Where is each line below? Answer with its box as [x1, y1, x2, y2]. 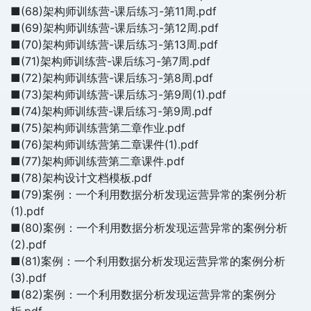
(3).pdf [10, 271, 47, 285]
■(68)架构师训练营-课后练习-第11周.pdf [10, 4, 217, 18]
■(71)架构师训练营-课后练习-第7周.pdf [10, 54, 210, 68]
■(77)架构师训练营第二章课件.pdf [10, 154, 185, 168]
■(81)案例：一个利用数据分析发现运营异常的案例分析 [10, 254, 285, 268]
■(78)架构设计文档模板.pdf [10, 171, 152, 185]
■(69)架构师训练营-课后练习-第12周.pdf [10, 21, 219, 35]
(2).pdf [10, 237, 47, 251]
